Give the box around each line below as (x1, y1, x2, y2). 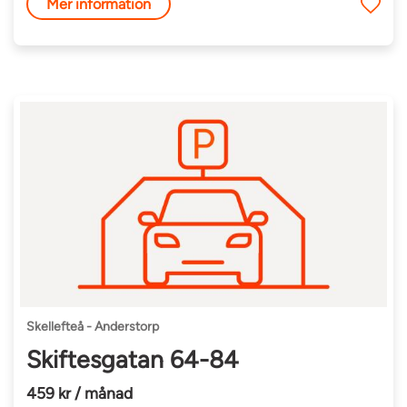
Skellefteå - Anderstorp (26, 319, 160, 335)
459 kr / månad (26, 382, 134, 402)
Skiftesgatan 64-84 (26, 345, 240, 375)
